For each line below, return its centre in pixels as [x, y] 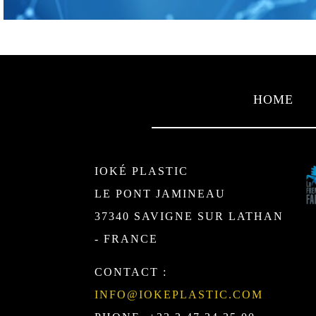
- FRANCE [127, 238]
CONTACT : [131, 272]
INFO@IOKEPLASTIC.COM [179, 294]
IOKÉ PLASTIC [142, 171]
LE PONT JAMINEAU [160, 193]
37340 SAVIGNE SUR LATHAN [189, 216]
